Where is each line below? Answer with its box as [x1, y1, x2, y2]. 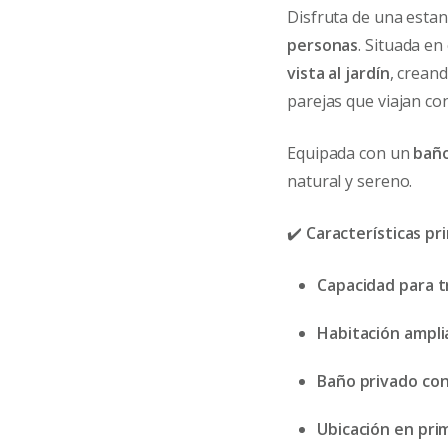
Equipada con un [287, 141, 414, 164]
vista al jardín [287, 61, 390, 84]
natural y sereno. [287, 169, 413, 192]
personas [287, 33, 359, 56]
